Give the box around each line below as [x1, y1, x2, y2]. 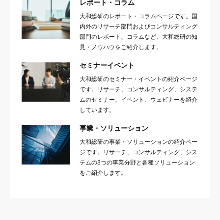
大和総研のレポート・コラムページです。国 [80, 13, 198, 20]
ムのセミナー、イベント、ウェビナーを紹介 [80, 96, 198, 104]
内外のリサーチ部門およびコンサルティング [80, 23, 198, 30]
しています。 [80, 107, 115, 114]
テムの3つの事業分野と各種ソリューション [80, 159, 195, 166]
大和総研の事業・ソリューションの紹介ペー [80, 138, 198, 146]
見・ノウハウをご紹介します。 [80, 44, 163, 51]
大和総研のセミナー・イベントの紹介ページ [80, 76, 198, 83]
